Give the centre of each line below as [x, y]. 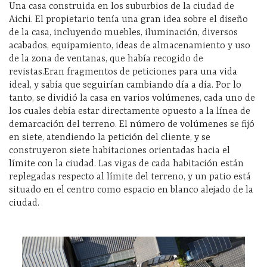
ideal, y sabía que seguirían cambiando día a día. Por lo [125, 86]
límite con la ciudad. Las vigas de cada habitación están [126, 164]
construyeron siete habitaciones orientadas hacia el [119, 151]
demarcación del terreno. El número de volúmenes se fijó [132, 125]
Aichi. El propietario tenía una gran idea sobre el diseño [128, 20]
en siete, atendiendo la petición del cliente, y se [110, 138]
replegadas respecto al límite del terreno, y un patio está [130, 177]
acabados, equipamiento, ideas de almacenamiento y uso [130, 46]
